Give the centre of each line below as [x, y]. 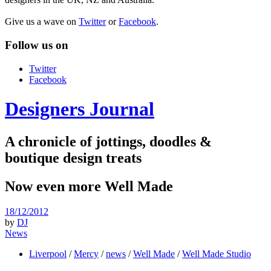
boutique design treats [73, 158]
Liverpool [48, 254]
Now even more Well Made [89, 186]
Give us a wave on [42, 22]
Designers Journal [80, 109]
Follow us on [37, 45]
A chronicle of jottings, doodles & [108, 141]
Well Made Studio [217, 254]
